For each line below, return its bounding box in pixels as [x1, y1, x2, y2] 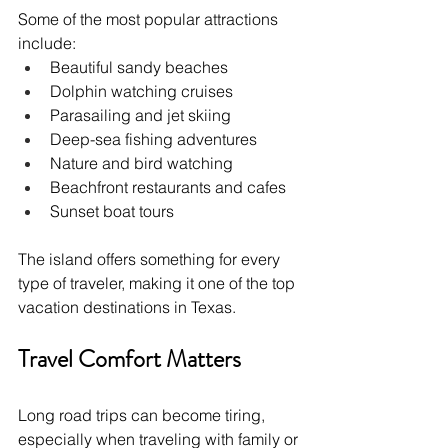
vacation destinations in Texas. [18, 296, 236, 317]
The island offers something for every [18, 248, 284, 269]
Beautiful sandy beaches [50, 56, 228, 77]
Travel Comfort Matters [18, 341, 241, 376]
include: [18, 32, 76, 53]
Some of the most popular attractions [18, 8, 282, 29]
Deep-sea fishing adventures [50, 128, 257, 149]
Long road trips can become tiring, [18, 404, 269, 425]
